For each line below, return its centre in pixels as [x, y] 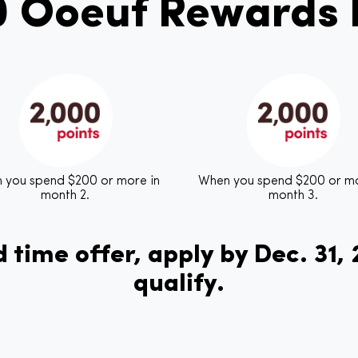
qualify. [179, 284]
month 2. [65, 195]
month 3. [293, 195]
